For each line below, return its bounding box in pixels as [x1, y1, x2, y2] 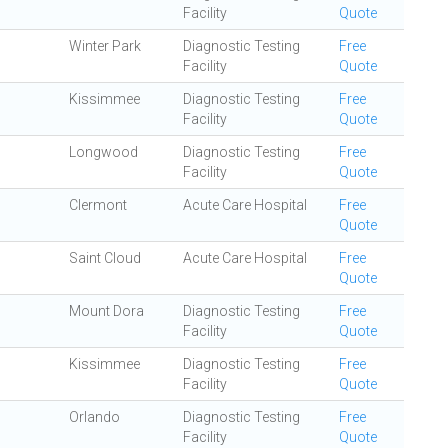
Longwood [69, 144, 138, 160]
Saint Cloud [69, 250, 141, 266]
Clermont [69, 197, 127, 213]
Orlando [69, 409, 120, 425]
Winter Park [69, 38, 141, 54]
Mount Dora [69, 303, 144, 319]
